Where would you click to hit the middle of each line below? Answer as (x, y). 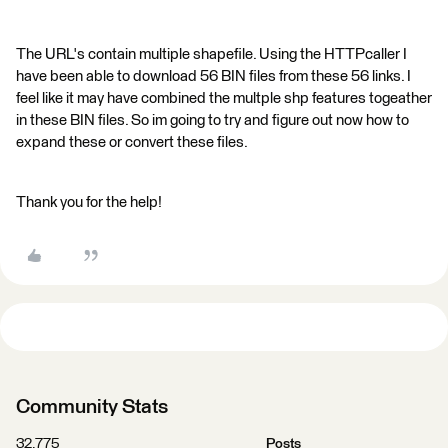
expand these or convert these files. (132, 142)
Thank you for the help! (89, 202)
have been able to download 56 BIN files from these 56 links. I (213, 76)
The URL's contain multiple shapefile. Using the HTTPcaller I (211, 54)
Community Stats (92, 406)
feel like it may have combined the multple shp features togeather (224, 98)
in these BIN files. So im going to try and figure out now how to (212, 120)
